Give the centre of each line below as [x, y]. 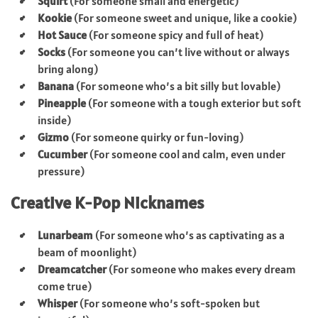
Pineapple [62, 103]
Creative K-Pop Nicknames [107, 202]
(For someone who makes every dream [201, 269]
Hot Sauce [62, 34]
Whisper [57, 303]
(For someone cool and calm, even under [186, 154]
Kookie [55, 17]
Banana [56, 86]
